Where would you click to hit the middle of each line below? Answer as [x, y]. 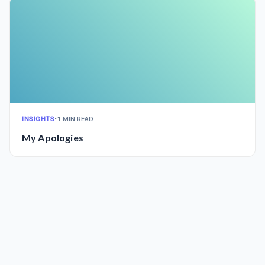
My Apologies [53, 138]
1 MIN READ [75, 119]
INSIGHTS [38, 119]
